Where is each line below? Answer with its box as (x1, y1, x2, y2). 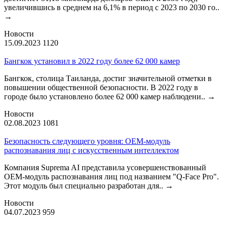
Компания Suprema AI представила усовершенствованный (4, 163, 206, 172)
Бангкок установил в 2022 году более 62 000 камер (4, 56, 180, 65)
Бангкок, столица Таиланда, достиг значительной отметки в (4, 73, 212, 83)
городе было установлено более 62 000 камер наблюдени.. (4, 92, 207, 101)
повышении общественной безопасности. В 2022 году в (4, 83, 198, 92)
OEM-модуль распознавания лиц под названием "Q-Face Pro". (4, 172, 219, 181)
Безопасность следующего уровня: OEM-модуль (4, 136, 170, 145)
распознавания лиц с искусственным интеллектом (4, 145, 179, 155)
